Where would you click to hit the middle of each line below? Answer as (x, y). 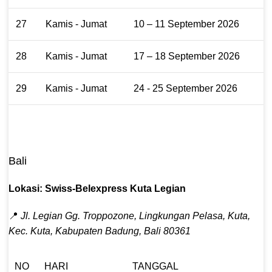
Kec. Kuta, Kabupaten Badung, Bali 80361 (100, 231)
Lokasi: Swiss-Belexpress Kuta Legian (97, 188)
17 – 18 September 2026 (187, 56)
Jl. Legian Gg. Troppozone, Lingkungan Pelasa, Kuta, (135, 216)
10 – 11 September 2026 (186, 24)
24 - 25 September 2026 (185, 88)
